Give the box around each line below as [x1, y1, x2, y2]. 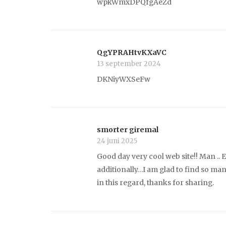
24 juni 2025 [97, 137, 137, 146]
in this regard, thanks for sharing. [97, 178, 214, 188]
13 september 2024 [97, 60, 161, 69]
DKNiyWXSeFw [97, 74, 150, 84]
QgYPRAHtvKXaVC [97, 48, 166, 58]
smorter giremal [97, 125, 158, 135]
